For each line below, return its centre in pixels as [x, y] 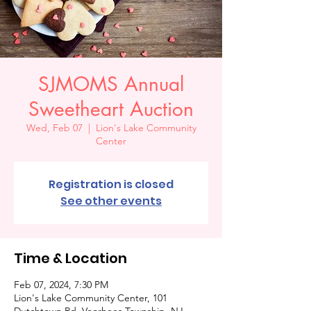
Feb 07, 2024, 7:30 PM [61, 284]
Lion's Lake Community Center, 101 [91, 297]
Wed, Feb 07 [54, 127]
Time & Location [70, 258]
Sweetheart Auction [111, 109]
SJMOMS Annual [111, 84]
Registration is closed [111, 184]
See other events [111, 201]
